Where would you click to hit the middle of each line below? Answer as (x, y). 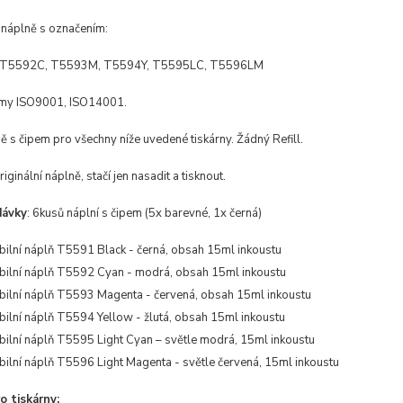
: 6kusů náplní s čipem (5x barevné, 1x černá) (144, 213)
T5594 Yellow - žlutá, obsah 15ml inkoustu (170, 318)
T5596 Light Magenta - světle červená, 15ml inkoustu (197, 363)
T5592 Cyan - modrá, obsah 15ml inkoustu (171, 273)
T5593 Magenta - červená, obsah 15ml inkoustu (184, 295)
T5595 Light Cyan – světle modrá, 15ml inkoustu (185, 340)
